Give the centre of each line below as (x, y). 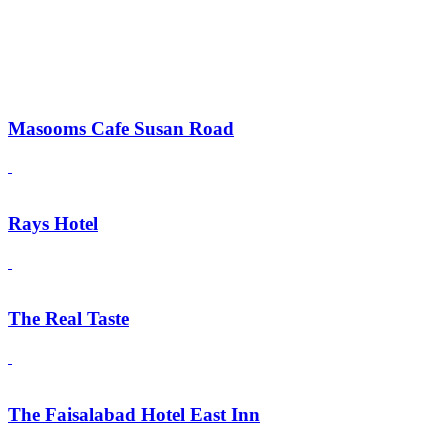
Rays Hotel (53, 223)
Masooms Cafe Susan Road (121, 128)
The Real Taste (68, 319)
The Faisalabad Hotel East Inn (134, 414)
